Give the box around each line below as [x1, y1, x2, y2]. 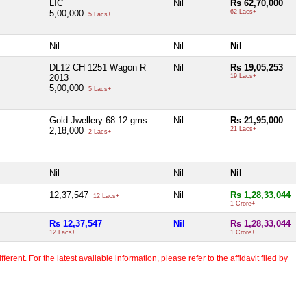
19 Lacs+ [230, 72, 256, 79]
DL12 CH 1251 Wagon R [49, 62, 146, 73]
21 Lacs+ [230, 125, 256, 132]
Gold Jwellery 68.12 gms [49, 114, 147, 125]
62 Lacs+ [230, 8, 256, 15]
